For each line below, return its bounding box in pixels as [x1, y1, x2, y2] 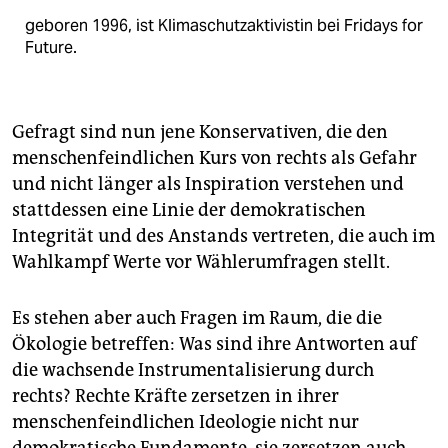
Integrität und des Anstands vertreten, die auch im [12, 225, 435, 248]
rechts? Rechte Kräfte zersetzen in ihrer [12, 385, 339, 408]
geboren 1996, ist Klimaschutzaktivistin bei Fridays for [25, 15, 423, 37]
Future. [25, 37, 77, 59]
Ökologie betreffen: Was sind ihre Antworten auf [12, 333, 417, 356]
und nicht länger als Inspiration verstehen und [12, 173, 404, 196]
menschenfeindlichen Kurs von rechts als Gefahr [12, 147, 417, 170]
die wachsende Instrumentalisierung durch [12, 359, 374, 382]
